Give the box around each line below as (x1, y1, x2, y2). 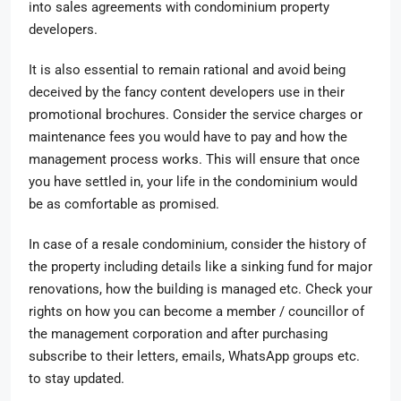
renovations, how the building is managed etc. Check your (29, 281, 372, 297)
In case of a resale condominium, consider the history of (29, 236, 366, 252)
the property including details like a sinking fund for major (29, 259, 372, 275)
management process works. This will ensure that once (29, 151, 360, 167)
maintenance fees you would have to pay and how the (29, 129, 347, 145)
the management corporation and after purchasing (29, 326, 328, 342)
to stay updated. (29, 371, 128, 387)
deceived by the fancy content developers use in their (29, 84, 345, 100)
